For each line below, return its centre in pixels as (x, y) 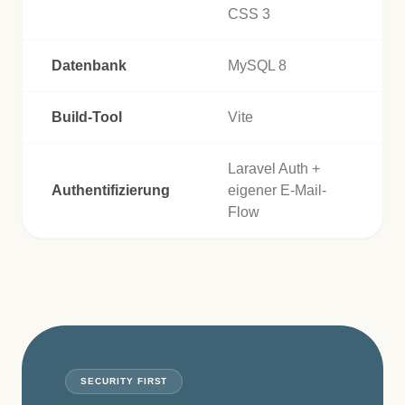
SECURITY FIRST (124, 381)
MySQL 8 (257, 66)
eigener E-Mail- (277, 191)
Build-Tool (87, 118)
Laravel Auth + (274, 169)
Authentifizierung (111, 191)
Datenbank (89, 66)
